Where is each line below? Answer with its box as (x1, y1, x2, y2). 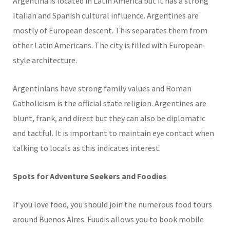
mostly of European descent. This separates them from (13, 25, 207, 35)
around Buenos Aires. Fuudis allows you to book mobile (13, 214, 204, 224)
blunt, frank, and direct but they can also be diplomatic (13, 112, 205, 123)
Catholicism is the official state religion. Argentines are (13, 98, 206, 108)
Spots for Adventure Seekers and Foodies (13, 170, 167, 181)
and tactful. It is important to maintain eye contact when (13, 127, 214, 138)
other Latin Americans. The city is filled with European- (13, 40, 206, 50)
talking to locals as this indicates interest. (13, 142, 161, 153)
